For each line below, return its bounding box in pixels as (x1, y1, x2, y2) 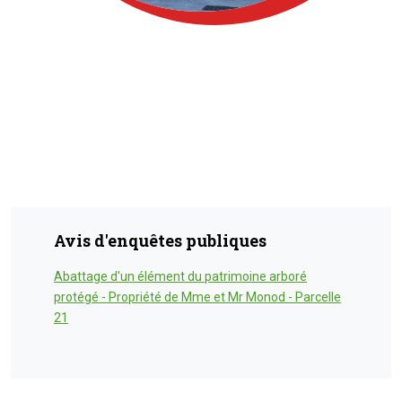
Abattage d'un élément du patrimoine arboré (54, 268, 307, 284)
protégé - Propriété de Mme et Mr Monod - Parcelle (54, 289, 341, 304)
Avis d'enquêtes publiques (54, 229, 267, 251)
